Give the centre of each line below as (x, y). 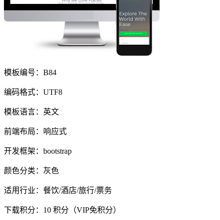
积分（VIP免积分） (86, 210)
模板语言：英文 (31, 112)
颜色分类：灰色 (31, 171)
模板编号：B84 (30, 73)
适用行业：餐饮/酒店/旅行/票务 (58, 191)
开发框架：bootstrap (38, 151)
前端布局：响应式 (35, 132)
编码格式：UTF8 (33, 92)
